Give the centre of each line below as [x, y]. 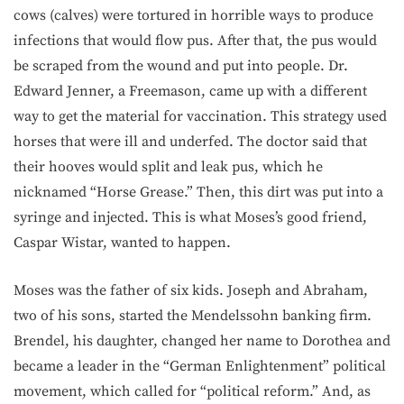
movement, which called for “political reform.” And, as [192, 391]
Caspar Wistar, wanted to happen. [122, 242]
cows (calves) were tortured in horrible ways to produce [193, 15]
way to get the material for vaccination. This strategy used [200, 116]
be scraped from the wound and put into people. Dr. [181, 65]
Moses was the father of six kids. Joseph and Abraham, [191, 290]
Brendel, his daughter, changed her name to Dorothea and [202, 340]
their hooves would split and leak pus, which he [168, 166]
